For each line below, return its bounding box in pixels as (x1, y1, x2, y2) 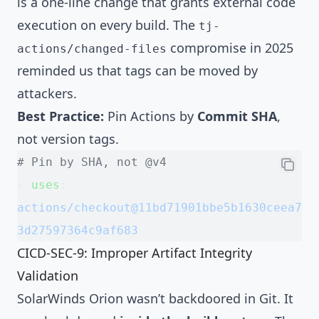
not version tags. (17, 130, 119, 147)
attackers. (17, 84, 77, 102)
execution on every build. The (17, 16, 199, 33)
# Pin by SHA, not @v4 (17, 155, 167, 169)
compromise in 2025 (167, 38, 293, 56)
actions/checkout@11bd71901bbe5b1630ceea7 (17, 200, 302, 214)
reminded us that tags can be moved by (17, 61, 258, 79)
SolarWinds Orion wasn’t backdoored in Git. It (17, 289, 293, 307)
